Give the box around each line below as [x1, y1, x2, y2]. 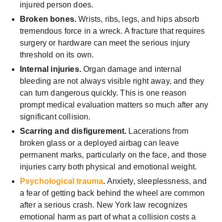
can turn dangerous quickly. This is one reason [20, 88, 187, 97]
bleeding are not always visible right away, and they [20, 76, 205, 85]
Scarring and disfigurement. [20, 126, 127, 135]
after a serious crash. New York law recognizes [20, 200, 188, 209]
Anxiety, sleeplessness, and [105, 176, 207, 185]
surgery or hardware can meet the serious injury [20, 38, 190, 47]
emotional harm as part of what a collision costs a [20, 212, 196, 221]
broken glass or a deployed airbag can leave [20, 138, 179, 147]
